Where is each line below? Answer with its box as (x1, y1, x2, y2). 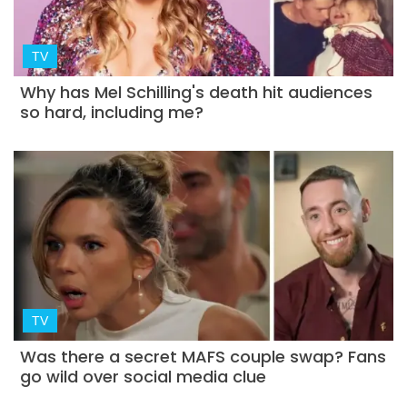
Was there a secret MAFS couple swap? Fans (20, 344, 387, 368)
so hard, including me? (20, 101, 204, 124)
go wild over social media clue (20, 364, 267, 388)
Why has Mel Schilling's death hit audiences (20, 81, 373, 104)
